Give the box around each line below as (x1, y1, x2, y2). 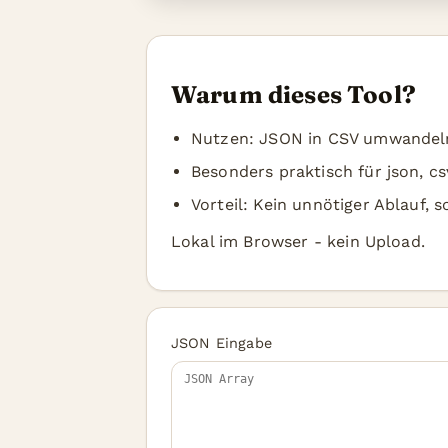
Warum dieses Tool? (171, 80, 416, 109)
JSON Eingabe (171, 335, 272, 351)
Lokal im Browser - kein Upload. (171, 232, 425, 251)
